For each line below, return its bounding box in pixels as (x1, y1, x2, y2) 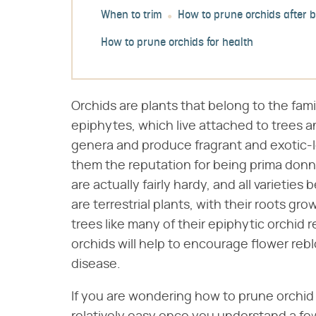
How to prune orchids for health (101, 37, 253, 49)
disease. (71, 258, 121, 271)
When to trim (101, 10, 162, 22)
